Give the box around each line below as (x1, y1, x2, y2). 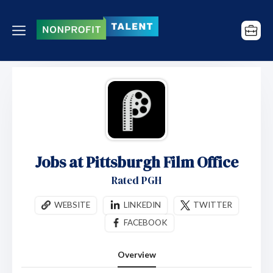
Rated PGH (112, 173, 161, 188)
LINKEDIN (123, 200, 161, 210)
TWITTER (193, 200, 232, 210)
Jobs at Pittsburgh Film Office (35, 152, 238, 172)
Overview (117, 249, 156, 260)
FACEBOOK (123, 218, 168, 228)
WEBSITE (54, 200, 90, 210)
